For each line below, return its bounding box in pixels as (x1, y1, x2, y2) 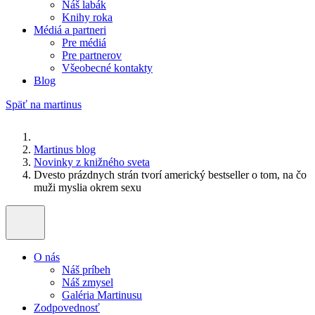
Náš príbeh (62, 264, 110, 276)
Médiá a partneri (34, 24, 106, 36)
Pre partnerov (62, 49, 122, 61)
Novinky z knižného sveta (34, 156, 150, 168)
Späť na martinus (6, 98, 82, 110)
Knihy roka (62, 11, 112, 23)
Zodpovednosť (34, 302, 100, 314)
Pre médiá (62, 37, 106, 49)
